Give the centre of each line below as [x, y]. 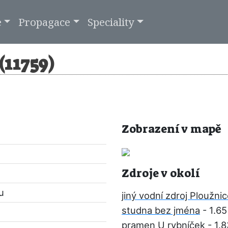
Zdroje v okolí [161, 173]
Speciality [111, 22]
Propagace [45, 22]
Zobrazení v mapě [172, 129]
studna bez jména [161, 210]
